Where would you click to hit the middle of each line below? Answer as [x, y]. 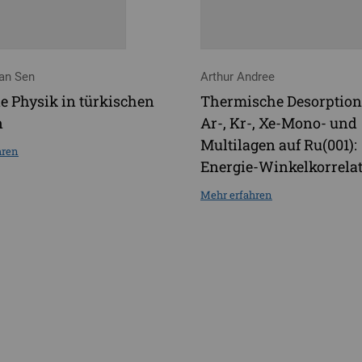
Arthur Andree [238, 77]
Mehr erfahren [236, 195]
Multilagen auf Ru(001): [279, 145]
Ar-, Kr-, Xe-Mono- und [279, 123]
